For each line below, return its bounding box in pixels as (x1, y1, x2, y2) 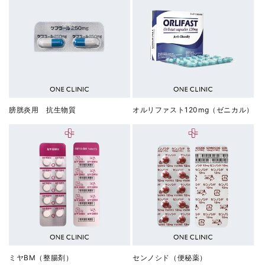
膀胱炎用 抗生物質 (9, 105, 76, 115)
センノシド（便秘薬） (132, 253, 207, 263)
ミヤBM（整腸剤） (9, 253, 73, 263)
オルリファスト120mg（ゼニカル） (132, 105, 254, 115)
